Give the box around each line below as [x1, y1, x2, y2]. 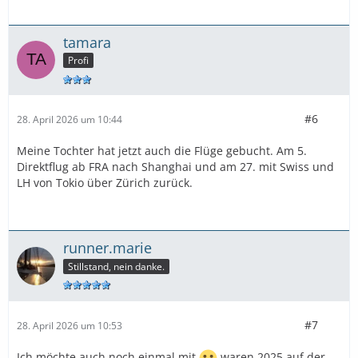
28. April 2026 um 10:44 [17, 112, 122, 126]
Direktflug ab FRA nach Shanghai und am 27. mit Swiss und [17, 159, 334, 175]
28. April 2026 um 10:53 [17, 318, 122, 332]
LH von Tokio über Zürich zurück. [17, 175, 193, 191]
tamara [63, 32, 111, 52]
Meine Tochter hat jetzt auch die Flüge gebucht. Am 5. [17, 143, 307, 159]
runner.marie [63, 238, 152, 258]
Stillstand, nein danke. [68, 260, 165, 274]
